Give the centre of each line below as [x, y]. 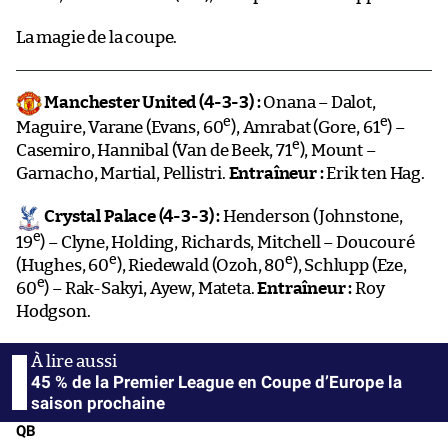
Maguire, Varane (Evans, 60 [120, 128]
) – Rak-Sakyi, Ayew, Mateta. [151, 288]
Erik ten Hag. [374, 174]
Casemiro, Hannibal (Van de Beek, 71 [154, 151]
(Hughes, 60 [63, 265]
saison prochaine [98, 402]
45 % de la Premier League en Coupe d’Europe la [216, 381]
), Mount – [337, 151]
